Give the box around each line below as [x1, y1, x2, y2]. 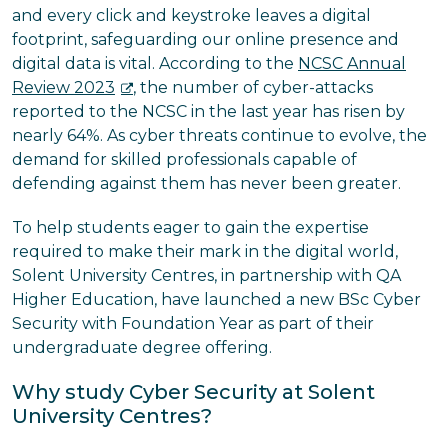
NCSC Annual [298, 54, 406, 73]
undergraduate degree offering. [12, 338, 272, 357]
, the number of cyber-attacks [133, 78, 373, 97]
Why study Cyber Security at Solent [12, 380, 375, 404]
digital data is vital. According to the [12, 54, 298, 73]
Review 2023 [12, 78, 115, 97]
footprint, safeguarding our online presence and [12, 30, 399, 49]
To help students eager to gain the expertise [12, 218, 369, 237]
